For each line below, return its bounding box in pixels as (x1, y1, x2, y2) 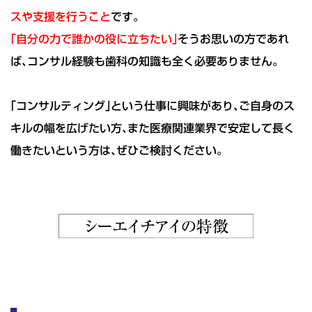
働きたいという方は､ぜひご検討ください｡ (10, 144, 222, 156)
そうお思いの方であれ (178, 33, 289, 45)
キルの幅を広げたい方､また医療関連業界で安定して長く (10, 122, 295, 134)
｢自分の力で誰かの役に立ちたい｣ (10, 33, 178, 45)
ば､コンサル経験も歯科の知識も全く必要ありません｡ (10, 55, 278, 67)
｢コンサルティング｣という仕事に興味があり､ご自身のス (10, 100, 295, 111)
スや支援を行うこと (10, 10, 111, 22)
